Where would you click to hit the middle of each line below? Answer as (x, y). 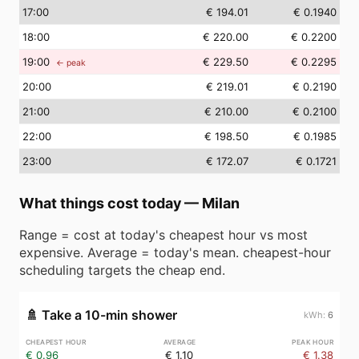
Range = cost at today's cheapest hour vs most (163, 235)
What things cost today (100, 203)
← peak (71, 63)
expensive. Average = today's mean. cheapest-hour (175, 252)
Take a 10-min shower (109, 315)
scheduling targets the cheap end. (122, 270)
